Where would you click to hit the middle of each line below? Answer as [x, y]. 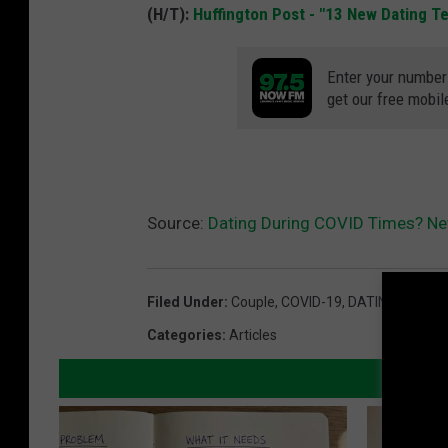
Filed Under [185, 301]
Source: [177, 222]
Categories [184, 334]
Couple [253, 301]
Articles [253, 334]
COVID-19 [311, 301]
